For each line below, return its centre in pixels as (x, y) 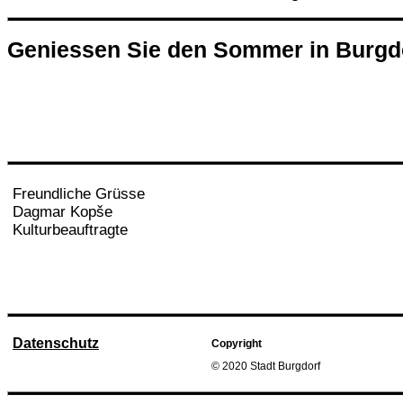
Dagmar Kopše (63, 212)
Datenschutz (56, 343)
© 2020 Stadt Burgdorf (266, 366)
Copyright (237, 344)
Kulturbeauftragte (70, 230)
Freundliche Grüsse (79, 194)
